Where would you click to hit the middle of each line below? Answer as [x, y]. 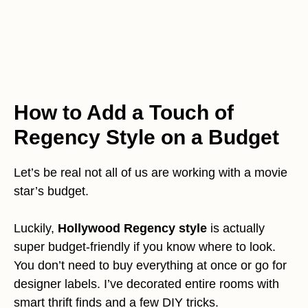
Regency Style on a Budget [146, 137]
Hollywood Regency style [132, 229]
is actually [236, 229]
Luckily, [36, 229]
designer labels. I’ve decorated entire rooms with [146, 284]
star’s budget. [51, 191]
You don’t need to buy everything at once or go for [150, 266]
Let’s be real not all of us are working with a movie [151, 173]
